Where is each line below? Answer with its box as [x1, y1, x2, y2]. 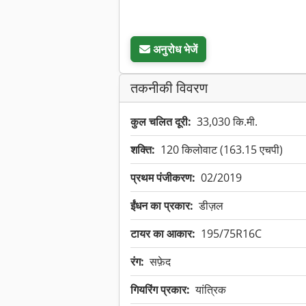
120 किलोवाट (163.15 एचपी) [161, 142, 283, 158]
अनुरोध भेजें [153, 42, 198, 57]
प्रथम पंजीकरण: [130, 170, 195, 186]
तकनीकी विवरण [130, 79, 208, 98]
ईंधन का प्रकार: [130, 198, 193, 214]
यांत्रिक [195, 282, 226, 298]
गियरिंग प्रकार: [130, 282, 190, 298]
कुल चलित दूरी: [130, 114, 191, 130]
